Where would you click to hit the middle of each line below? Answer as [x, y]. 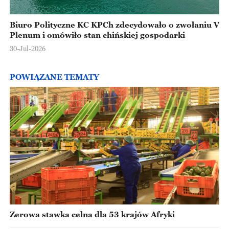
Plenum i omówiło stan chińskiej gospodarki [97, 35]
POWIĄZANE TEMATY [54, 77]
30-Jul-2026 [27, 48]
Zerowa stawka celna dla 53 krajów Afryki [93, 214]
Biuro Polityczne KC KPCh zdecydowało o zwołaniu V [114, 24]
